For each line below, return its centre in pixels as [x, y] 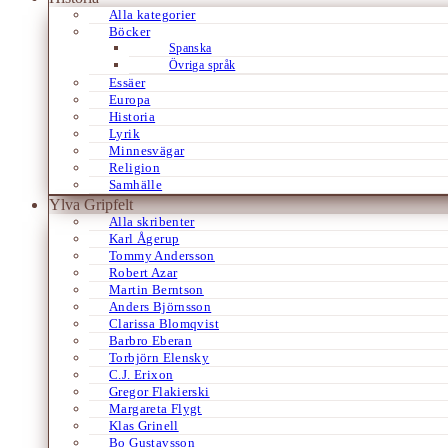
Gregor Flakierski [159, 391]
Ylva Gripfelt [91, 204]
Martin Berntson [156, 289]
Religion [135, 167]
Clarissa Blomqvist [164, 323]
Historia [132, 116]
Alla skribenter [152, 221]
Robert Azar [143, 272]
